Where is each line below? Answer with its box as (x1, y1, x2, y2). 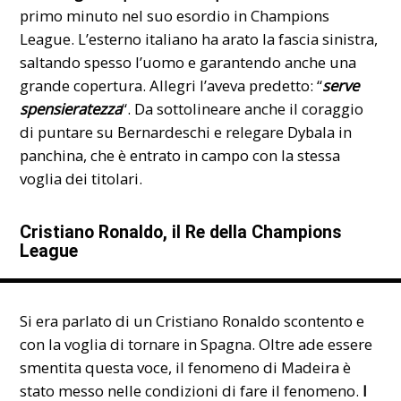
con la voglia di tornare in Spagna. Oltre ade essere (20, 333, 373, 354)
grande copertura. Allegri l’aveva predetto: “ (20, 74, 323, 96)
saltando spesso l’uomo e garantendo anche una (20, 51, 357, 73)
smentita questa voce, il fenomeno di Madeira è (20, 356, 352, 378)
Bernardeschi (117, 121, 211, 142)
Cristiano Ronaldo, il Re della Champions (20, 222, 343, 243)
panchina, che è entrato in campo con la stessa (20, 144, 341, 166)
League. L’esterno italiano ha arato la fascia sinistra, (20, 28, 379, 49)
